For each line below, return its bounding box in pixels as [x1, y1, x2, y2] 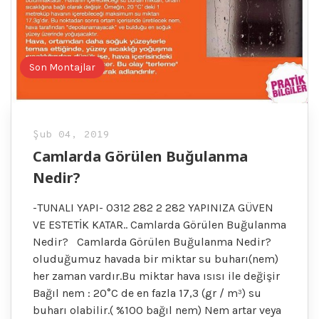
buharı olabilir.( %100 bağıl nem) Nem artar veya [33, 303, 281, 317]
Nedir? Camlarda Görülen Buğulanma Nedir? [33, 234, 271, 249]
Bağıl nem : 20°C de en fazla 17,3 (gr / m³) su [33, 286, 261, 300]
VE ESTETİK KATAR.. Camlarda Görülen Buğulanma [33, 217, 286, 231]
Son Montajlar [29, 61, 96, 73]
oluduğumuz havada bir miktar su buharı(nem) [33, 251, 278, 266]
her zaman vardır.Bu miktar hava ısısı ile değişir [33, 268, 280, 283]
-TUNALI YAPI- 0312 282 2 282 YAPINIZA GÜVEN [33, 200, 273, 214]
